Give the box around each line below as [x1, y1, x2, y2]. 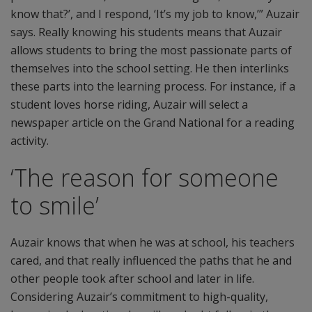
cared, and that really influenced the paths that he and [10, 253, 292, 268]
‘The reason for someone [10, 162, 279, 194]
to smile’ [10, 189, 99, 221]
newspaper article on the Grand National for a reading [10, 115, 295, 130]
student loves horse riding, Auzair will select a [10, 97, 248, 112]
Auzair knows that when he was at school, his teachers [10, 235, 295, 250]
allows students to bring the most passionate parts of [10, 42, 292, 58]
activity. [10, 133, 49, 148]
